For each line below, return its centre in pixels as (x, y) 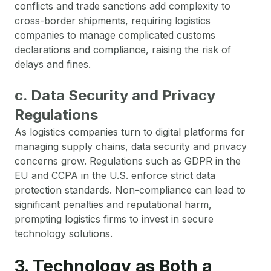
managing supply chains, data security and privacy (131, 146)
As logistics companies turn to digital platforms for (130, 132)
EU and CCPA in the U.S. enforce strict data (115, 175)
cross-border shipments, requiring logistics (113, 20)
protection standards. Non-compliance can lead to (130, 190)
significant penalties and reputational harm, (113, 204)
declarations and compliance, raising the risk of (123, 49)
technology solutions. (64, 233)
